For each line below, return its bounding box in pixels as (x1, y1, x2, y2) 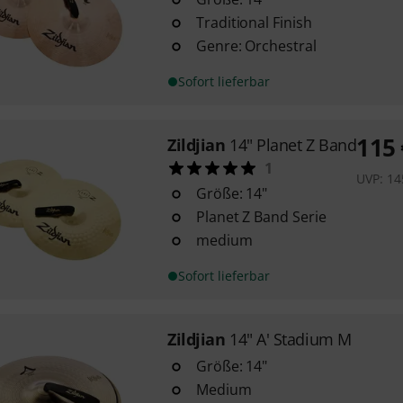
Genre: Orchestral (195, 36, 317, 56)
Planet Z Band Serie (195, 207, 327, 227)
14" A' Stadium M (228, 328, 352, 350)
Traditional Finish (195, 13, 312, 32)
